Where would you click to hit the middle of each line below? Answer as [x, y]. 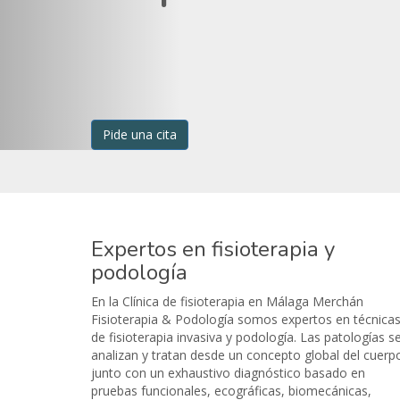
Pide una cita [140, 134]
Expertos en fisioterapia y [213, 249]
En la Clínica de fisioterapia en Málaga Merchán [227, 301]
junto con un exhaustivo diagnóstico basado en [228, 372]
